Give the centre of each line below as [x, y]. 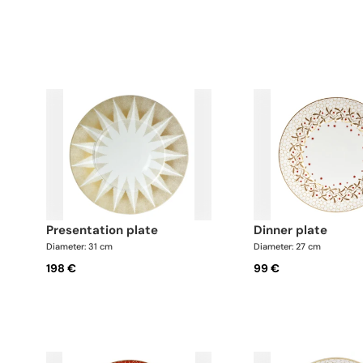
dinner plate [295, 231]
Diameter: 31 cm [79, 247]
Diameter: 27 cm [288, 247]
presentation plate [106, 231]
